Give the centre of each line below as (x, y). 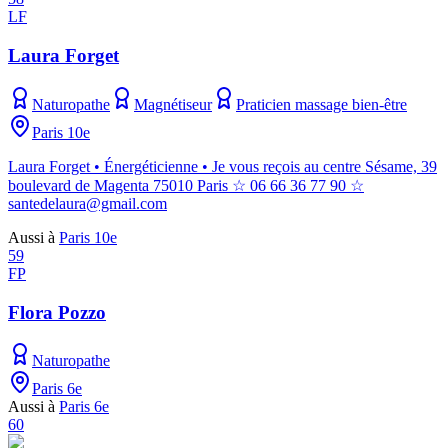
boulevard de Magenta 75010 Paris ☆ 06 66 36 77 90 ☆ (186, 185)
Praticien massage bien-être (321, 104)
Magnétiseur (173, 104)
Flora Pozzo (57, 312)
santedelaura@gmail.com (87, 203)
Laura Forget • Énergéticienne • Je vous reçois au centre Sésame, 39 (222, 166)
